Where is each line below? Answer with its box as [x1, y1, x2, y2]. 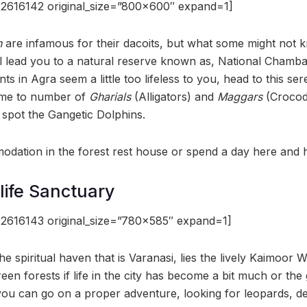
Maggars [217, 89, 266, 103]
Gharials [89, 89, 131, 103]
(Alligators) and [131, 89, 217, 103]
